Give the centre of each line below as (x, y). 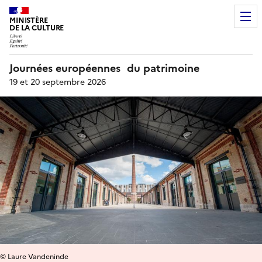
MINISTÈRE (29, 20)
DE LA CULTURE (37, 28)
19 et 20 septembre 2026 (58, 82)
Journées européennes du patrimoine (104, 68)
